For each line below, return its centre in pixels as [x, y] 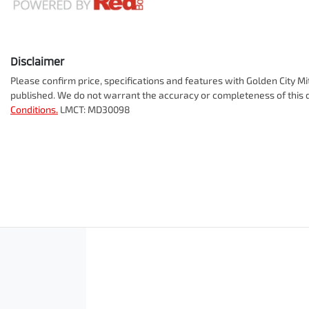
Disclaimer [37, 61]
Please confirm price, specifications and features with [128, 81]
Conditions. [34, 110]
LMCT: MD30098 [95, 110]
